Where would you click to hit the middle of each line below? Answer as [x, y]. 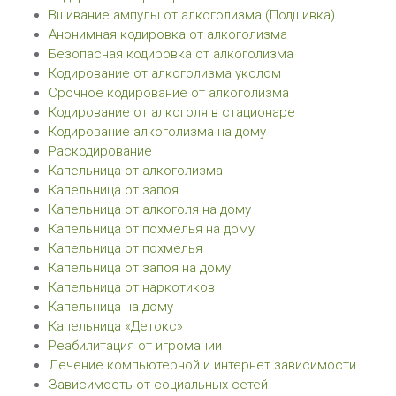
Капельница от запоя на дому [140, 268]
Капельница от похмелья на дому [152, 229]
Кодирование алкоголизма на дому [157, 132]
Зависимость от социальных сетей [158, 385]
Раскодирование [100, 151]
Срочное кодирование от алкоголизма [169, 93]
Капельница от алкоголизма [136, 171]
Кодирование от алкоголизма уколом [165, 73]
